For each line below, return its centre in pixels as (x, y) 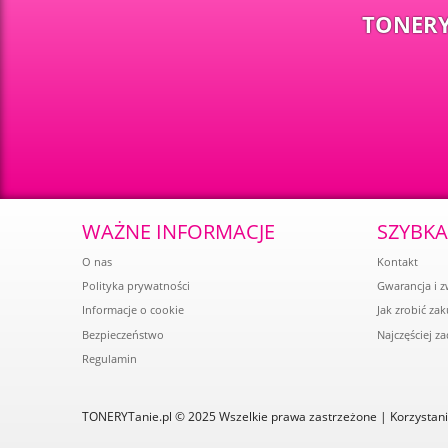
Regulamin (109, 358)
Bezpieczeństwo (123, 334)
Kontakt (397, 261)
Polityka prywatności (136, 285)
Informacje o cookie (133, 310)
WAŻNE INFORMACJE (178, 232)
